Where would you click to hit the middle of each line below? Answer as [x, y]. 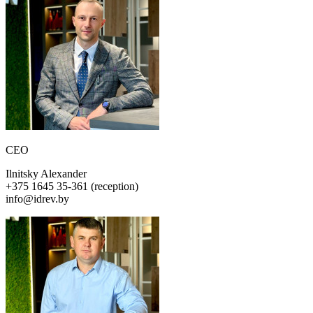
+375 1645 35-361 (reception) [72, 186]
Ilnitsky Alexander [46, 173]
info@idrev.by [37, 198]
